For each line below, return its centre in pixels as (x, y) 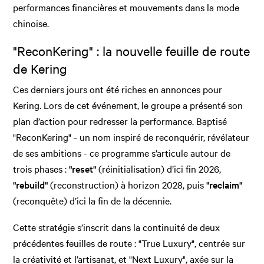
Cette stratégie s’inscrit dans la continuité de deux (117, 227)
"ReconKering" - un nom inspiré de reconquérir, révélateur (131, 137)
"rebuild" (31, 185)
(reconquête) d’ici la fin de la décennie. (93, 201)
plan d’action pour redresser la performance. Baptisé (120, 121)
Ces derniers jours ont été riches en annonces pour (118, 89)
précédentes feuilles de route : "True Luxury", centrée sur (129, 243)
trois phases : (40, 169)
